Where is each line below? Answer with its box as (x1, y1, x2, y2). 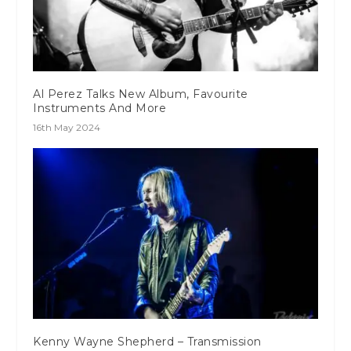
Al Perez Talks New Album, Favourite (33, 86, 248, 101)
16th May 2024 (33, 121, 101, 133)
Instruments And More (33, 100, 167, 115)
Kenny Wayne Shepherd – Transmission (33, 334, 262, 349)
